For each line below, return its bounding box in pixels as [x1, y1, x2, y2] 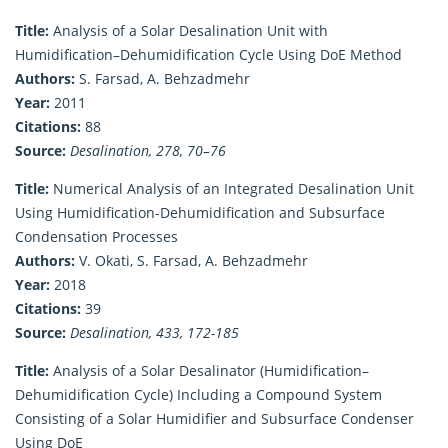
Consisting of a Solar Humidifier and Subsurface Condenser [15, 408, 414, 428]
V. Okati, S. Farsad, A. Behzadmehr [75, 250, 308, 270]
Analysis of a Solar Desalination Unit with [49, 20, 328, 40]
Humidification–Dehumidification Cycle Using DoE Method [15, 44, 402, 64]
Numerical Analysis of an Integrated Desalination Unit [49, 178, 414, 198]
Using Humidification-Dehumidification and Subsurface [15, 202, 385, 222]
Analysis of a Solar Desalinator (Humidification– [49, 360, 369, 380]
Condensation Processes [15, 226, 178, 246]
